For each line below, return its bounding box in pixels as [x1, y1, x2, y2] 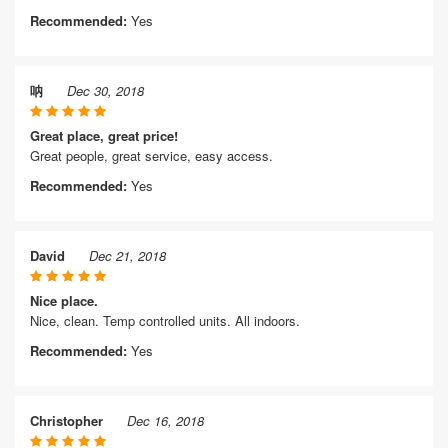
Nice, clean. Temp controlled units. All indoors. [30, 311, 300, 330]
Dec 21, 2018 [89, 246, 166, 265]
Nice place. [30, 291, 98, 310]
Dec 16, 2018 [127, 411, 204, 430]
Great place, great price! [30, 126, 178, 145]
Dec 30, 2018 [67, 81, 144, 100]
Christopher [30, 411, 103, 430]
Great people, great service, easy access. [30, 146, 273, 165]
